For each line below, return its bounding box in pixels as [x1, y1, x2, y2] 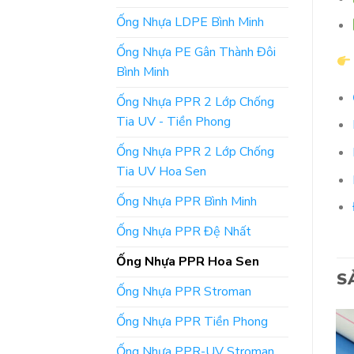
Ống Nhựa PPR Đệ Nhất [116, 222, 251, 240]
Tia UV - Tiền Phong [116, 112, 231, 130]
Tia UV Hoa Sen [116, 162, 206, 180]
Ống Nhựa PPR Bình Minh [116, 192, 257, 210]
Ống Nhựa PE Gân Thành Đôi [116, 43, 276, 61]
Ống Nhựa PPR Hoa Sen [116, 252, 259, 270]
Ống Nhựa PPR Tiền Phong [116, 312, 268, 330]
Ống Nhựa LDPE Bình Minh [116, 13, 264, 31]
